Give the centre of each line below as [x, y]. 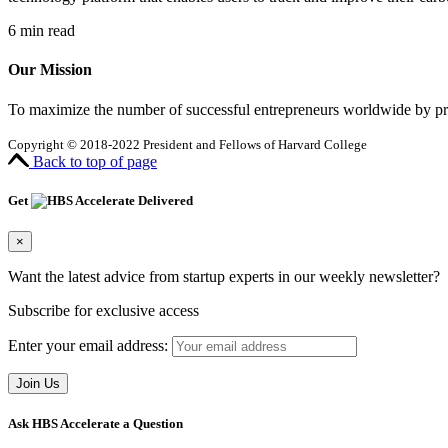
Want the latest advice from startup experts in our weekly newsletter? [224, 277]
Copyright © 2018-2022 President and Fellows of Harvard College [187, 144]
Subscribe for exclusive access [103, 311]
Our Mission [50, 70]
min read [47, 31]
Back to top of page [95, 161]
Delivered [164, 200]
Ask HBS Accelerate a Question [95, 424]
